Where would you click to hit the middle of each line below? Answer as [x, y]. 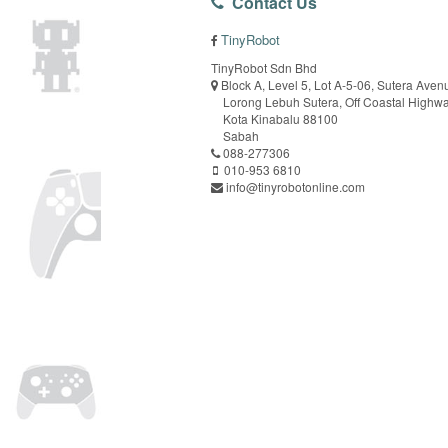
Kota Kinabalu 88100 [275, 118]
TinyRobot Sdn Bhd [264, 67]
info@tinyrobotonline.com [296, 186]
